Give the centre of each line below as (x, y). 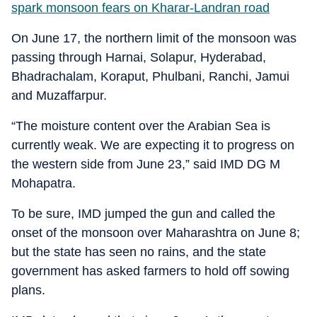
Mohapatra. (44, 183)
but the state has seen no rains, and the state (139, 252)
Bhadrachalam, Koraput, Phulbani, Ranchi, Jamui (150, 76)
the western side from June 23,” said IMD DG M (146, 164)
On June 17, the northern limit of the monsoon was (154, 38)
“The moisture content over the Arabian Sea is (141, 126)
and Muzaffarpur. (59, 96)
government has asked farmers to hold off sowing (150, 271)
